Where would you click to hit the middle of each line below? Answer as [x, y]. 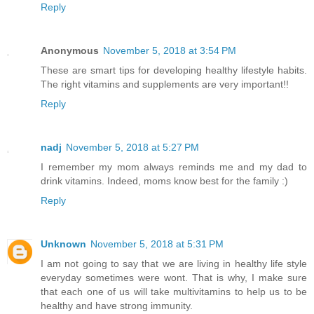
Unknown [63, 244]
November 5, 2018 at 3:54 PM [170, 51]
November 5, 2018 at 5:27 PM [132, 148]
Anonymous [70, 51]
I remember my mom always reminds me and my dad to [174, 167]
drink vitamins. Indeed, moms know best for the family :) [164, 181]
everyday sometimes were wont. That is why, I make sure [174, 278]
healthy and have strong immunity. [117, 306]
